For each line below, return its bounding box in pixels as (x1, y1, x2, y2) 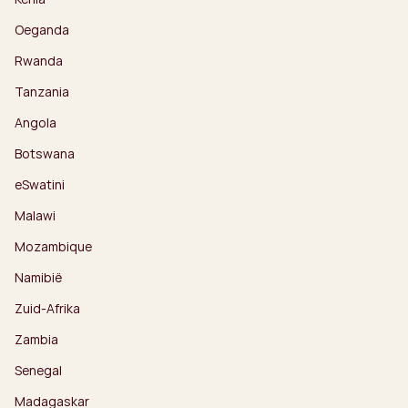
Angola (15, 114, 56, 132)
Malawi (15, 207, 56, 225)
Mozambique (15, 238, 92, 256)
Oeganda (15, 21, 69, 39)
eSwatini (15, 176, 65, 194)
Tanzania (15, 83, 69, 101)
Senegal (15, 362, 62, 380)
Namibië (15, 269, 62, 287)
